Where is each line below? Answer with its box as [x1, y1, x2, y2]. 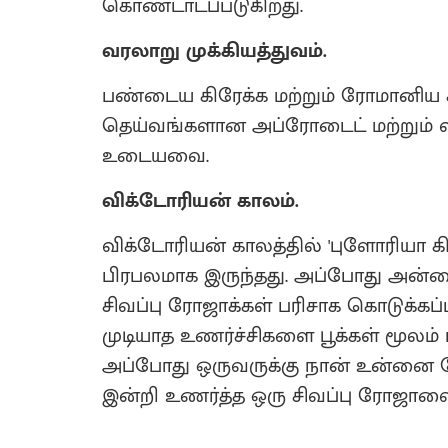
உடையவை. [102, 139, 209, 173]
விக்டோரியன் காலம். [102, 184, 299, 218]
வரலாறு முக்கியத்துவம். [102, 34, 327, 68]
